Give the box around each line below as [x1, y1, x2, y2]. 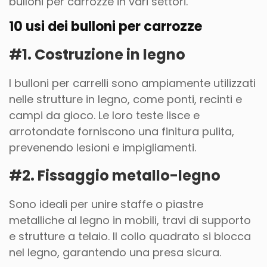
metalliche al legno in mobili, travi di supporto [9, 213, 251, 228]
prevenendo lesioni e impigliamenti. [9, 140, 196, 155]
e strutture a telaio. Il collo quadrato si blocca [9, 229, 251, 244]
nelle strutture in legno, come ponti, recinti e [9, 92, 242, 107]
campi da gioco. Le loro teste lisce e [9, 108, 200, 123]
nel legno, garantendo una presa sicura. [9, 245, 221, 260]
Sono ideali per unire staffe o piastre [9, 197, 203, 212]
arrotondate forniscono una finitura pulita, [9, 124, 234, 139]
